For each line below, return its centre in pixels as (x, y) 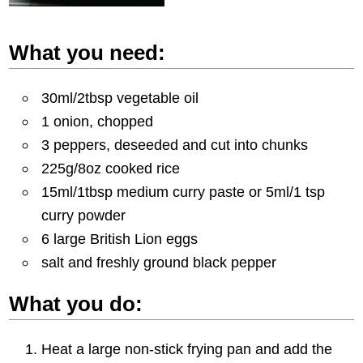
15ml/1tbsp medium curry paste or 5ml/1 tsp (184, 192)
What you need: (88, 53)
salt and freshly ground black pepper (159, 263)
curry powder (84, 216)
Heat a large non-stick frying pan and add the (187, 348)
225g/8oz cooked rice (111, 169)
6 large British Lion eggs (120, 239)
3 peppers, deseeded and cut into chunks (175, 145)
